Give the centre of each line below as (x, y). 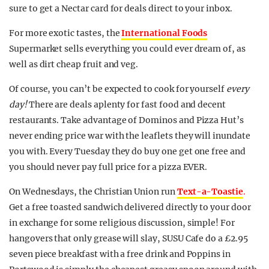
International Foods (165, 33)
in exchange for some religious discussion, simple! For (122, 223)
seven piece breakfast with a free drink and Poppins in (120, 254)
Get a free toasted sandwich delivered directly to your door (130, 207)
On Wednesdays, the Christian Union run (93, 192)
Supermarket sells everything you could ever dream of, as (127, 49)
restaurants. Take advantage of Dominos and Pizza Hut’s (126, 120)
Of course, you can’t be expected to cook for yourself (118, 89)
